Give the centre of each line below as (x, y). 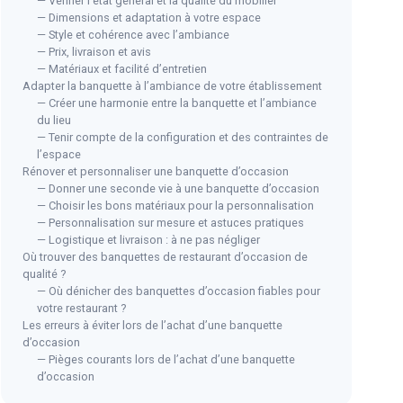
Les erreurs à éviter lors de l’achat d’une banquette (152, 325)
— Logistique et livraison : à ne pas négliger (148, 239)
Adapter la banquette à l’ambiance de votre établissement (172, 85)
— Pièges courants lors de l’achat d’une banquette (166, 359)
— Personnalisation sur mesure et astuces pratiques (170, 222)
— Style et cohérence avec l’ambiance (133, 34)
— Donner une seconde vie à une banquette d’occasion (178, 188)
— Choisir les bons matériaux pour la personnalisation (175, 205)
